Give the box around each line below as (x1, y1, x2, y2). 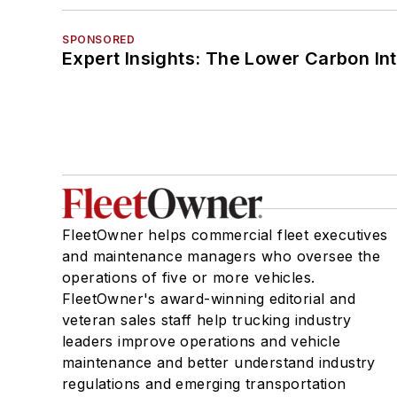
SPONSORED (62, 32, 136, 46)
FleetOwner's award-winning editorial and (62, 289, 355, 307)
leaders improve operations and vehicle (62, 331, 341, 350)
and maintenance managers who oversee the (62, 246, 380, 265)
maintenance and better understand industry (62, 353, 376, 371)
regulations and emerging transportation (62, 374, 346, 393)
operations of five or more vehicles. (62, 268, 315, 286)
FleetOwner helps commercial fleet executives (62, 225, 388, 244)
